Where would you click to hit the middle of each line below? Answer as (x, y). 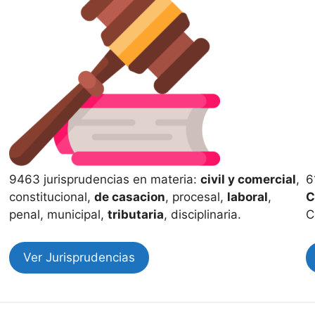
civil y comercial (249, 179)
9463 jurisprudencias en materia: (105, 179)
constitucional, (52, 197)
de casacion (130, 197)
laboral (248, 197)
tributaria (136, 214)
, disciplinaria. (205, 214)
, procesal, (197, 197)
